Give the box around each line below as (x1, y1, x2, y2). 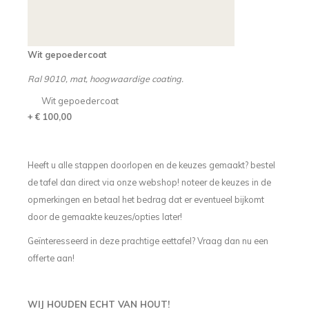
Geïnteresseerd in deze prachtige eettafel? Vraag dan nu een (27, 235, 268, 246)
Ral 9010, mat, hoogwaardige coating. (27, 73, 183, 84)
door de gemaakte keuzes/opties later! (27, 211, 182, 222)
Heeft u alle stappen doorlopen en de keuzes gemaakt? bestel (27, 159, 275, 170)
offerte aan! (27, 252, 74, 263)
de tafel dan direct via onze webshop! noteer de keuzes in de (27, 177, 271, 188)
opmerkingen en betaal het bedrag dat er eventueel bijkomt (27, 194, 264, 205)
